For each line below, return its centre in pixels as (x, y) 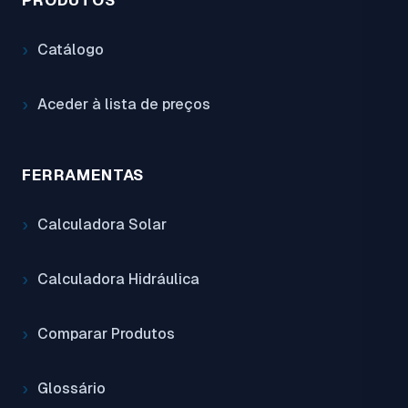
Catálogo (71, 50)
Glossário (71, 389)
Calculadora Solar (102, 225)
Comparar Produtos (106, 334)
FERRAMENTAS (83, 176)
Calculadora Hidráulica (118, 280)
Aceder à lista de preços (124, 105)
